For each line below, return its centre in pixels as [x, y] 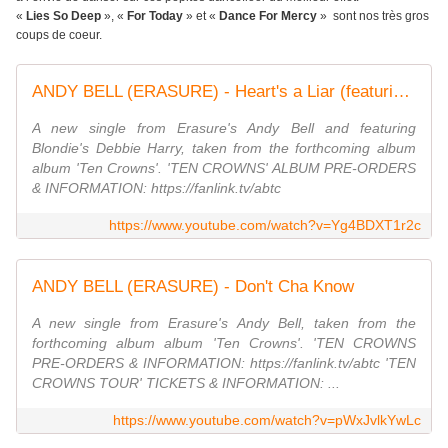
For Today [153, 16]
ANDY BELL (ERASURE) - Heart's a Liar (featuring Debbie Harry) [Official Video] [401, 92]
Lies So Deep [65, 16]
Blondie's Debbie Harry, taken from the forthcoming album [224, 148]
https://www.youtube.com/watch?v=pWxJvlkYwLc [267, 420]
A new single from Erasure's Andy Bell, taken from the [224, 323]
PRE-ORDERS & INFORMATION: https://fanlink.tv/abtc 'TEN [224, 363]
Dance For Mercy [268, 16]
